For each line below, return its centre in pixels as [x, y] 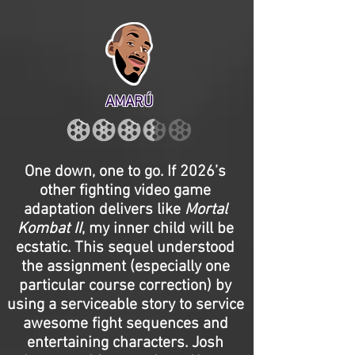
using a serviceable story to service [125, 305]
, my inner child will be [157, 229]
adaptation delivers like [104, 210]
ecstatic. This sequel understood [125, 248]
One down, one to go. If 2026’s [125, 172]
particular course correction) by [125, 286]
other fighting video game [125, 191]
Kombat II [49, 229]
